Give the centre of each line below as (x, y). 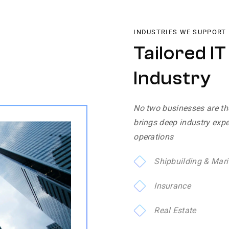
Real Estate (175, 210)
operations (154, 136)
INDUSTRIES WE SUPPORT (180, 32)
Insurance (173, 186)
